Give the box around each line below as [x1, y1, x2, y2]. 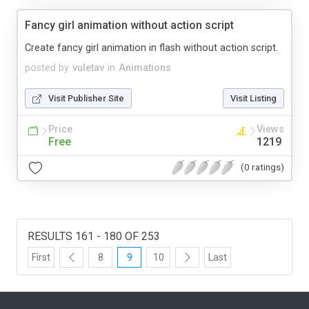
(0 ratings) [241, 161, 284, 173]
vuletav [72, 61, 104, 74]
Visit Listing [230, 92, 277, 103]
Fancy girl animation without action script [25, 18, 234, 32]
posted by [25, 61, 69, 74]
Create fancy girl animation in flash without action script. [25, 41, 278, 54]
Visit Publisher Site [48, 92, 124, 103]
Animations [119, 61, 171, 74]
